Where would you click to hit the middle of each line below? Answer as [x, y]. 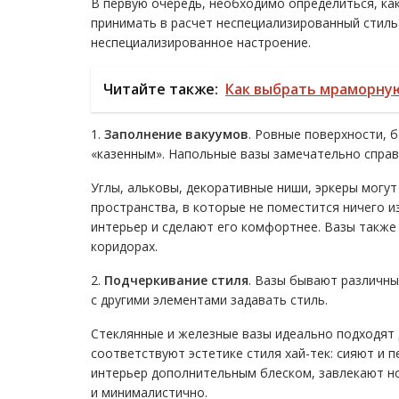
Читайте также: [161, 89]
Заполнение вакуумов [176, 134]
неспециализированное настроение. [201, 42]
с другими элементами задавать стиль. [209, 300]
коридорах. [124, 246]
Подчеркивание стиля [176, 280]
